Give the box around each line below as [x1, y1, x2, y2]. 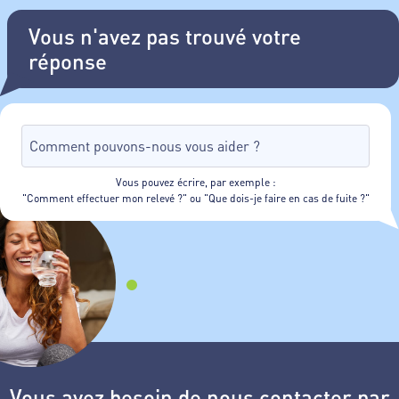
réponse [28, 48, 107, 74]
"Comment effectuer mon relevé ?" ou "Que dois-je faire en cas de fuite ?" [21, 191, 370, 205]
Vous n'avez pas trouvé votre [28, 23, 301, 49]
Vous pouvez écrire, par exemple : [115, 175, 276, 189]
